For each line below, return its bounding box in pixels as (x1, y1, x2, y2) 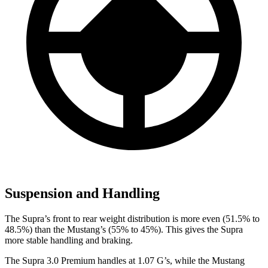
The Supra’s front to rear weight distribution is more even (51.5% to (5, 214, 260, 224)
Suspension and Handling (5, 185, 160, 202)
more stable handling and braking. (5, 235, 133, 246)
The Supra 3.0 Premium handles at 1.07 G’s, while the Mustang (5, 255, 245, 266)
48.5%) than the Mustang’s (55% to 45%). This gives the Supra (5, 224, 243, 235)
